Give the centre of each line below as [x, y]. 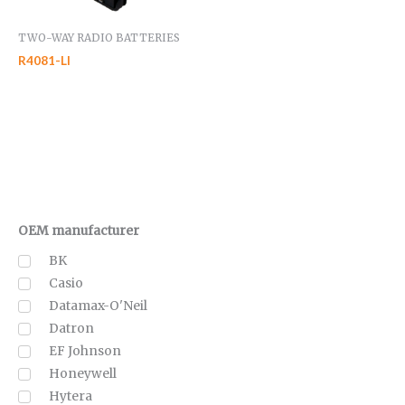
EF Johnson [85, 351]
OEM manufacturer [79, 231]
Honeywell [83, 373]
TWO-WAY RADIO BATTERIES [99, 38]
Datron [71, 328]
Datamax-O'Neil [98, 306]
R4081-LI [44, 60]
